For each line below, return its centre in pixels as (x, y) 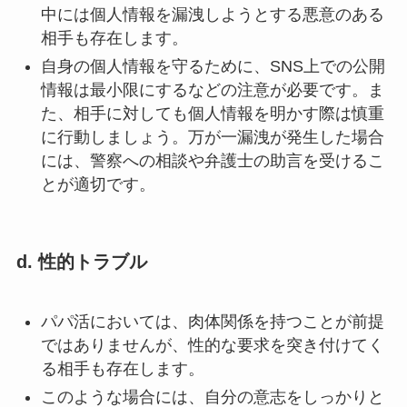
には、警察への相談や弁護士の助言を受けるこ (212, 160)
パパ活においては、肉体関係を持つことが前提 (212, 322)
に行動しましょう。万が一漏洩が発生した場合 (212, 137)
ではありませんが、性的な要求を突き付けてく (212, 346)
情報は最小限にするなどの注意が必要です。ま (212, 89)
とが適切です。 (98, 184)
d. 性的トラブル (81, 262)
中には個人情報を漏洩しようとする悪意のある (212, 15)
